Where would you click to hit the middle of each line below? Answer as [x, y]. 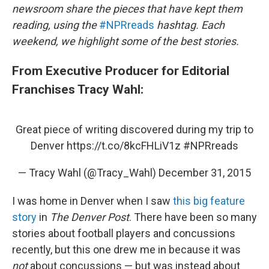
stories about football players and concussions [124, 233]
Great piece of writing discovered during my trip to [134, 129]
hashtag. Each [191, 25]
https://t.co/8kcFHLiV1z [124, 146]
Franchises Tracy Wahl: [78, 89]
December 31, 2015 [205, 173]
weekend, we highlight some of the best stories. [125, 41]
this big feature [209, 201]
